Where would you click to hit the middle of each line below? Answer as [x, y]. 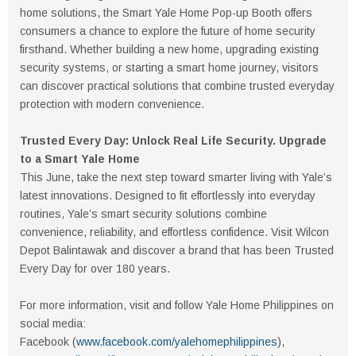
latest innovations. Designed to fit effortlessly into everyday [168, 196]
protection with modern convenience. [112, 104]
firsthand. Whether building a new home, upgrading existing [169, 50]
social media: [53, 324]
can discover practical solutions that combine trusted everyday [177, 86]
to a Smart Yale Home [80, 159]
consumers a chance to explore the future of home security [168, 31]
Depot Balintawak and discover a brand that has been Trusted [177, 251]
